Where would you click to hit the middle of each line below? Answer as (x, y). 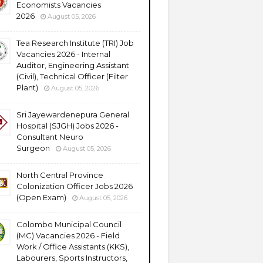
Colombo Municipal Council (69, 224)
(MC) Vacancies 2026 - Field (68, 235)
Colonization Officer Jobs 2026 (75, 186)
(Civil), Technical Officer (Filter (72, 76)
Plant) (27, 87)
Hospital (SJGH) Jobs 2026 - (68, 126)
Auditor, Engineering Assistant (73, 65)
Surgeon (33, 148)
